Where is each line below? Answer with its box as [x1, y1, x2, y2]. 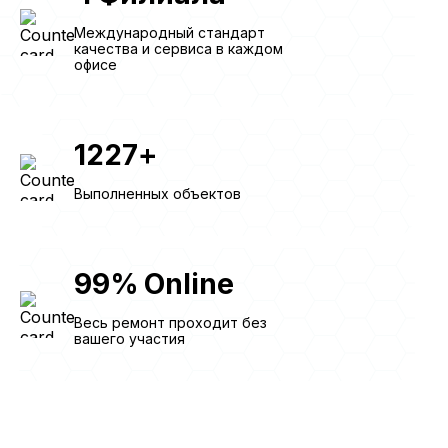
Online [144, 266, 234, 301]
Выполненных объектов [74, 184, 241, 202]
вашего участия [74, 329, 185, 347]
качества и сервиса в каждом [74, 39, 283, 57]
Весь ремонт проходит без [74, 313, 267, 331]
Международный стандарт [74, 23, 265, 41]
